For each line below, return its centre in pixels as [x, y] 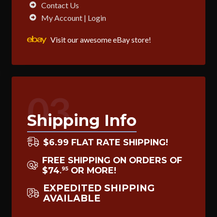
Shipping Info [82, 120]
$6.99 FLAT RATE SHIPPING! [106, 142]
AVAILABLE [72, 198]
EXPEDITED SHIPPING [99, 188]
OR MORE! [92, 170]
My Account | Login [74, 17]
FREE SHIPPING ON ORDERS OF [112, 160]
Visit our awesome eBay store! [101, 39]
